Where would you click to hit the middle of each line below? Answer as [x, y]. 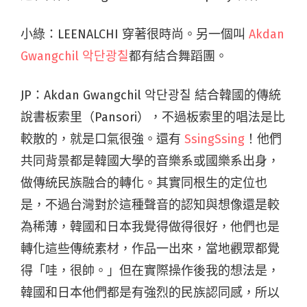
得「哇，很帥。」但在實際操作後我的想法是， [150, 270]
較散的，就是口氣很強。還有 [102, 139]
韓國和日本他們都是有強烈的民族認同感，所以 [150, 292]
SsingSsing [214, 139]
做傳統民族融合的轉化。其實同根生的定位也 [144, 183]
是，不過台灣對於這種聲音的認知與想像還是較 [150, 205]
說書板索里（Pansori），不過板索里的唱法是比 [153, 117]
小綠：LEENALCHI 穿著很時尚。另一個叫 [135, 34]
